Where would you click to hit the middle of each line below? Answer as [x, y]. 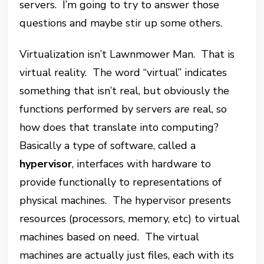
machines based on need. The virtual [110, 237]
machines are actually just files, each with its [127, 255]
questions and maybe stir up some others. [121, 23]
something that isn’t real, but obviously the [125, 91]
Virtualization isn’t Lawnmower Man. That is [127, 54]
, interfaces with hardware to [142, 164]
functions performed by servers [97, 109]
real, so [209, 109]
